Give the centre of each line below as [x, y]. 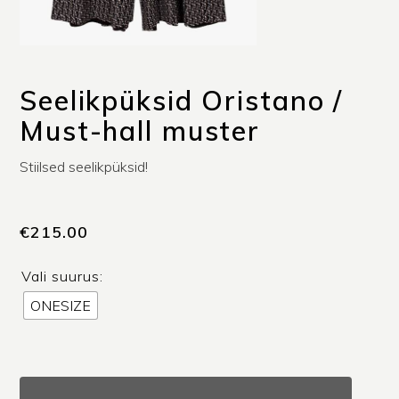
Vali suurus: [62, 276]
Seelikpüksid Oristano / [182, 101]
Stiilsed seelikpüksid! [84, 167]
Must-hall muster [140, 131]
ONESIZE [61, 305]
